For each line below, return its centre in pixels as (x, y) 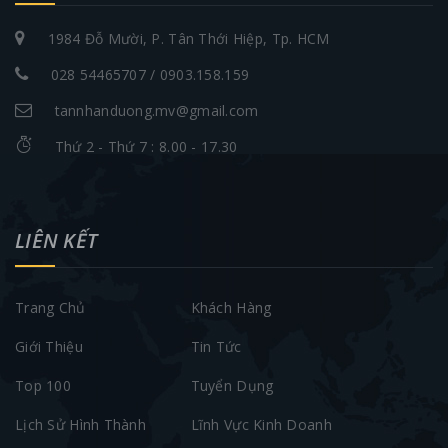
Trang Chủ (50, 308)
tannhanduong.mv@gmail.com (156, 111)
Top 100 (43, 386)
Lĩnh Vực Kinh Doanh (261, 425)
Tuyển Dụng (232, 386)
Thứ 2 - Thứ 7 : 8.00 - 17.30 (146, 147)
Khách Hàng (231, 308)
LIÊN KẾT (56, 241)
